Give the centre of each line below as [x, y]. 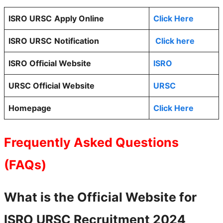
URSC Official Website [52, 85]
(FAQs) [25, 165]
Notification [77, 41]
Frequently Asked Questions [91, 142]
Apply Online [79, 18]
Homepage [30, 108]
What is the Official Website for [100, 197]
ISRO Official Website [50, 63]
